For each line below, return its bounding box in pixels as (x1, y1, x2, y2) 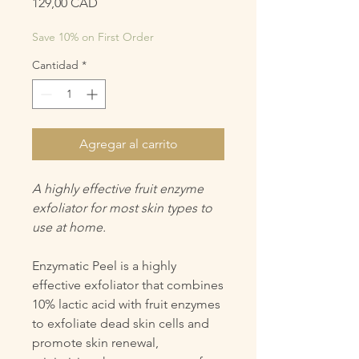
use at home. (32, 220, 106, 235)
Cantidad (32, 58, 79, 72)
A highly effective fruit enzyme (32, 181, 204, 196)
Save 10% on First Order (32, 30, 154, 44)
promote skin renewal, (32, 335, 159, 350)
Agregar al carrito (79, 136, 178, 151)
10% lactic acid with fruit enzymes (32, 296, 220, 312)
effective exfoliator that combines (32, 277, 224, 292)
